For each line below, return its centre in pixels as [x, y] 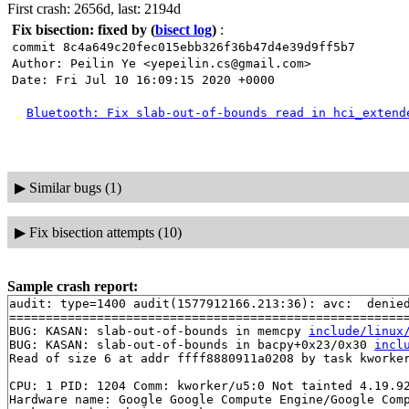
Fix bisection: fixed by [79, 30]
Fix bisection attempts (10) [105, 232]
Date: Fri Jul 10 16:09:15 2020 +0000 [143, 80]
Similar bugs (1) [75, 187]
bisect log [184, 30]
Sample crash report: [73, 286]
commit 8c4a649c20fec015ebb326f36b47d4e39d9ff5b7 [184, 47]
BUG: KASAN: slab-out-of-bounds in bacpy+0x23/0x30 [192, 344]
